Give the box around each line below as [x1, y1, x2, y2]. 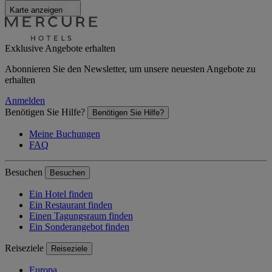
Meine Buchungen [29, 128, 100, 139]
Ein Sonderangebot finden [29, 221, 129, 232]
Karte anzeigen [10, 5, 65, 15]
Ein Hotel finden [29, 188, 93, 199]
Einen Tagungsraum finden [29, 210, 133, 221]
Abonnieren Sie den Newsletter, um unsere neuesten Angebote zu [5, 63, 256, 74]
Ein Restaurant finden [29, 199, 112, 210]
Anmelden [5, 95, 45, 106]
